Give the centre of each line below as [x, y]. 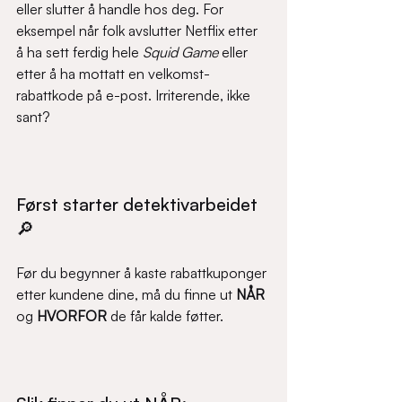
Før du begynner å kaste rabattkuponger [143, 273]
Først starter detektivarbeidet [139, 204]
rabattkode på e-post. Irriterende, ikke [135, 95]
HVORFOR [72, 316]
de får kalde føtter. [165, 316]
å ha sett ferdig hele [79, 52]
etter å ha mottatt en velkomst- [113, 74]
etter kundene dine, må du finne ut [126, 294]
